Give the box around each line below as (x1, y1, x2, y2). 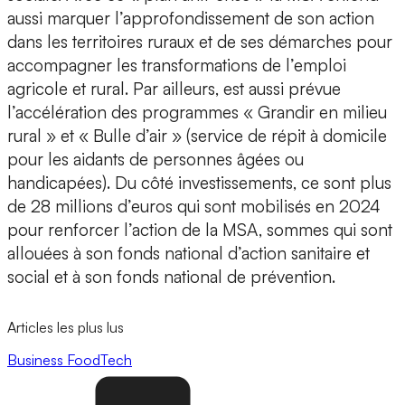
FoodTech (67, 350, 132, 369)
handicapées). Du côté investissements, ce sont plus (7, 172, 391, 194)
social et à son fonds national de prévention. (7, 266, 335, 288)
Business (7, 350, 67, 369)
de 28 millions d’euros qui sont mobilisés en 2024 (7, 195, 381, 218)
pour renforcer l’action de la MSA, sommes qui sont (7, 219, 392, 241)
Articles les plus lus (7, 318, 124, 337)
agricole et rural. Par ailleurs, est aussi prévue (7, 78, 341, 100)
